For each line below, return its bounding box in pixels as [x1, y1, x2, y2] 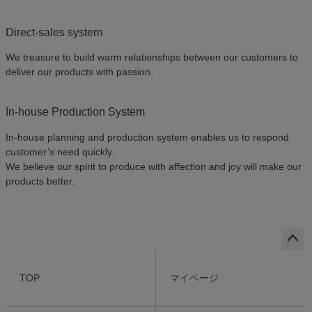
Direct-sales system [6, 25, 102, 38]
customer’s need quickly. [6, 146, 114, 157]
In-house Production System [6, 105, 145, 118]
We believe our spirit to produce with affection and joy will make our [6, 160, 302, 172]
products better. [6, 175, 75, 187]
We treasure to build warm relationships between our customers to [6, 52, 298, 63]
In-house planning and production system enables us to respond [6, 131, 289, 143]
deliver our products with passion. [6, 66, 153, 78]
